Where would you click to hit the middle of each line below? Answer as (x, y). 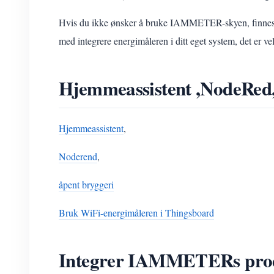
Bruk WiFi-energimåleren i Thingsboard (136, 213)
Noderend (78, 156)
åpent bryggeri (86, 184)
